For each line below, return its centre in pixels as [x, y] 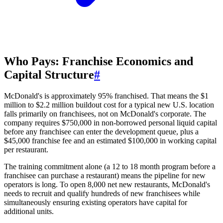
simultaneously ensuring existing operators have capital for [96, 202]
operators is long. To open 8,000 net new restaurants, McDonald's [107, 184]
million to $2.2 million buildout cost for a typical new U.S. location [109, 105]
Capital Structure [49, 74]
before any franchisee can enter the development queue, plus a [101, 131]
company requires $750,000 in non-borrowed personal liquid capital [111, 122]
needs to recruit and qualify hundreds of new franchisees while [102, 193]
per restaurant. [26, 149]
